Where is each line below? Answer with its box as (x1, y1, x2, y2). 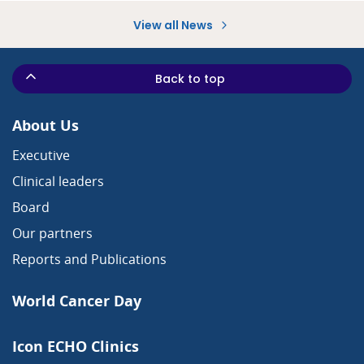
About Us (12, 115, 79, 136)
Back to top (155, 71, 225, 88)
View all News (133, 17, 215, 34)
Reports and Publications (12, 250, 167, 269)
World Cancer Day (12, 291, 141, 311)
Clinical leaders (12, 172, 104, 191)
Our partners (12, 224, 93, 243)
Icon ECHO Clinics (12, 336, 139, 357)
